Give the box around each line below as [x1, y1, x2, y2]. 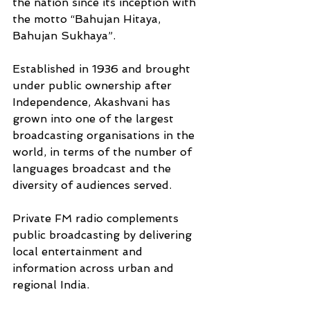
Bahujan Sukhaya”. [12, 29, 116, 43]
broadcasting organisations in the [12, 129, 198, 143]
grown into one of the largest [12, 112, 177, 126]
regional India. [12, 278, 93, 292]
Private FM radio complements [12, 212, 182, 226]
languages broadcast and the [12, 162, 174, 176]
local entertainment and [12, 245, 146, 259]
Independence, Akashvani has [12, 95, 174, 109]
